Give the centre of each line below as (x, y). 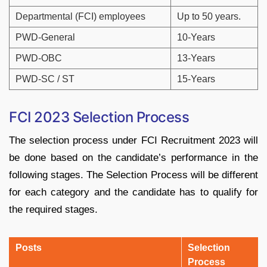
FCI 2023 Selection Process (99, 117)
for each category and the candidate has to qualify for (133, 193)
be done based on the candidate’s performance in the (133, 158)
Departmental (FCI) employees (80, 17)
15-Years (196, 79)
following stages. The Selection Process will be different (133, 175)
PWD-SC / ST (45, 79)
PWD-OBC (39, 58)
